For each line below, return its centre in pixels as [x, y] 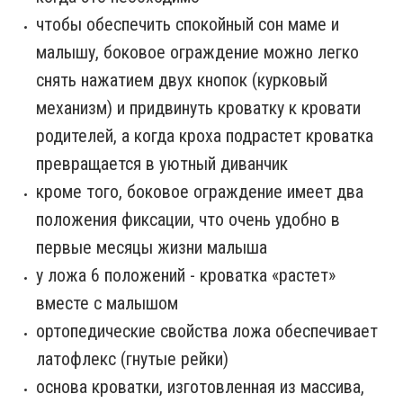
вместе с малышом [107, 303]
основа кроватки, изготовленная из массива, [200, 386]
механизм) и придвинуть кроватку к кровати [198, 107]
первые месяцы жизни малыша [152, 247]
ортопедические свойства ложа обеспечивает [207, 331]
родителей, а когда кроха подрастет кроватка [205, 135]
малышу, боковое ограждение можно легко [197, 52]
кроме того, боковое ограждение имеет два [200, 191]
